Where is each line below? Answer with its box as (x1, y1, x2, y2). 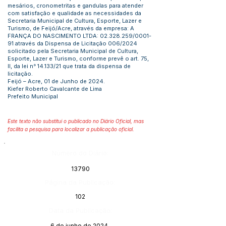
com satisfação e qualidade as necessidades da (8, 10, 141, 17)
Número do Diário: (52, 149, 108, 157)
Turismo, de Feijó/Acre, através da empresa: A (8, 25, 134, 32)
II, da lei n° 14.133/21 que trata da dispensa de (8, 63, 131, 70)
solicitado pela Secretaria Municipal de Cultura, (8, 47, 138, 54)
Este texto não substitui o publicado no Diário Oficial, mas (8, 118, 144, 124)
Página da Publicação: (45, 178, 115, 186)
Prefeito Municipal (8, 93, 58, 100)
